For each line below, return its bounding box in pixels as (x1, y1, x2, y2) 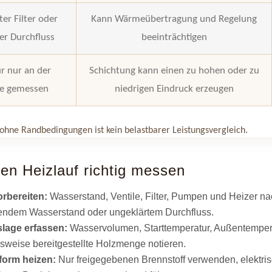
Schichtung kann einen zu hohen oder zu (89, 65, 259, 76)
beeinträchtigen (141, 32, 207, 42)
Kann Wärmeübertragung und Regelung (91, 13, 257, 24)
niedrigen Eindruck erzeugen (114, 83, 234, 94)
